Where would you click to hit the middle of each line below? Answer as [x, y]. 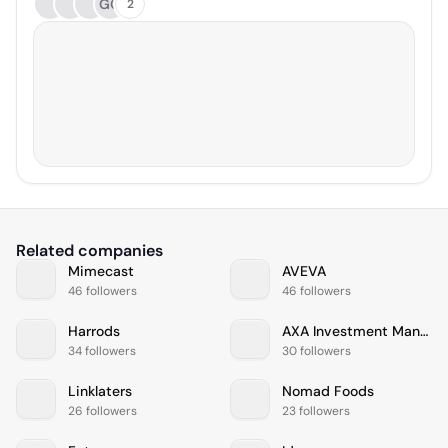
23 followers [316, 411]
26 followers [102, 411]
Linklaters [100, 391]
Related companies [89, 250]
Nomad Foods [328, 391]
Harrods [94, 331]
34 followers [102, 351]
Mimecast [101, 271]
